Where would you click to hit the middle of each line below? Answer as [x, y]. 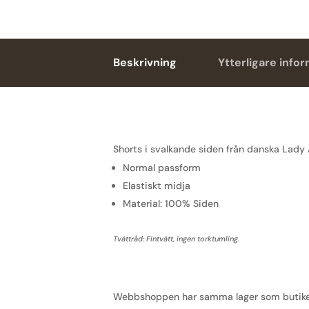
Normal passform [162, 167]
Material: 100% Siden [171, 203]
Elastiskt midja [157, 185]
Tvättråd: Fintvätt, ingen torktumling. [177, 238]
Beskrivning [145, 62]
